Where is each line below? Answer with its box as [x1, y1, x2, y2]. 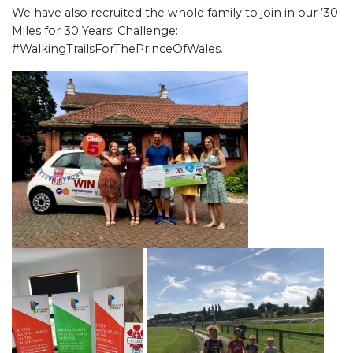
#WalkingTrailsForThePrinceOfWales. [12, 42, 223, 56]
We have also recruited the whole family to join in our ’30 [12, 6, 338, 20]
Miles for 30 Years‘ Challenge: [12, 24, 178, 38]
